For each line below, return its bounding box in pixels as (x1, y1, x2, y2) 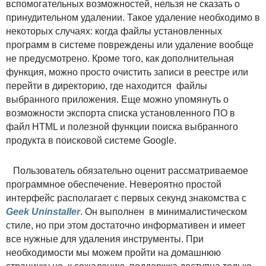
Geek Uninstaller (6, 206, 80, 217)
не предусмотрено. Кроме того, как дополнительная (6, 53, 234, 64)
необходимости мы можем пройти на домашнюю (6, 247, 221, 258)
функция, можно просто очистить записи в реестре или (6, 66, 248, 77)
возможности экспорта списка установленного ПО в (6, 107, 235, 118)
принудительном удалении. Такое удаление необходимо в (6, 12, 260, 23)
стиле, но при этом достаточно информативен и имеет (6, 220, 245, 230)
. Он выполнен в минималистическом (80, 206, 247, 217)
